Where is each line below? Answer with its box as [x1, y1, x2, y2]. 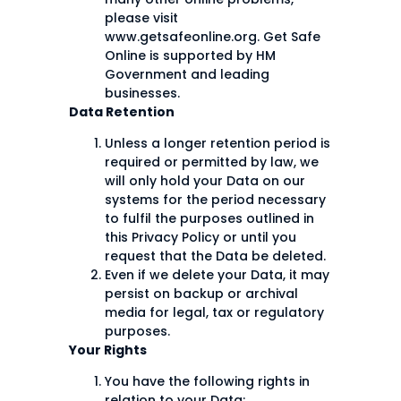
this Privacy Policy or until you [105, 227, 296, 246]
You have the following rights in [105, 372, 310, 391]
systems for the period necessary [105, 190, 326, 209]
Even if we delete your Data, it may [105, 265, 329, 284]
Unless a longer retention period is [105, 133, 330, 152]
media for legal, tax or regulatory [105, 303, 324, 321]
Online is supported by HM [105, 46, 276, 64]
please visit [105, 8, 178, 27]
